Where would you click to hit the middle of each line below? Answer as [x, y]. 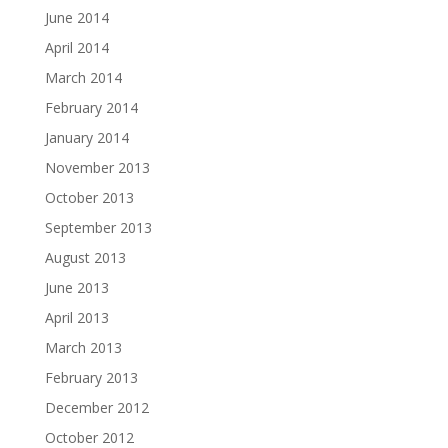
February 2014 [91, 107]
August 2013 [85, 257]
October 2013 [89, 197]
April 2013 [76, 317]
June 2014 [76, 17]
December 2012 [96, 407]
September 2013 [98, 227]
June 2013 [76, 287]
